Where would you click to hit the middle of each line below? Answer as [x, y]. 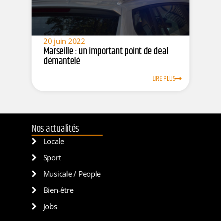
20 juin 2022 [64, 41]
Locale [54, 141]
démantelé [62, 61]
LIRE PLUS [164, 79]
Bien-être [58, 190]
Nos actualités [55, 129]
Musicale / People [72, 174]
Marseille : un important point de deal [106, 51]
